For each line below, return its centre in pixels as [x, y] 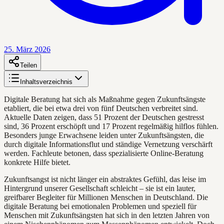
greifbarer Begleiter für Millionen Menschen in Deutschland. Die [106, 197]
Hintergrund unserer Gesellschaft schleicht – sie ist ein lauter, [100, 188]
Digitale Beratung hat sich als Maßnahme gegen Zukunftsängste [105, 99]
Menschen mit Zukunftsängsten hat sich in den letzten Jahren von [107, 215]
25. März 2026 [27, 49]
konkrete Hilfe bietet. [37, 162]
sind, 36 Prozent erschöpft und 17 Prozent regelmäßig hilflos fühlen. [111, 126]
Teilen [28, 65]
